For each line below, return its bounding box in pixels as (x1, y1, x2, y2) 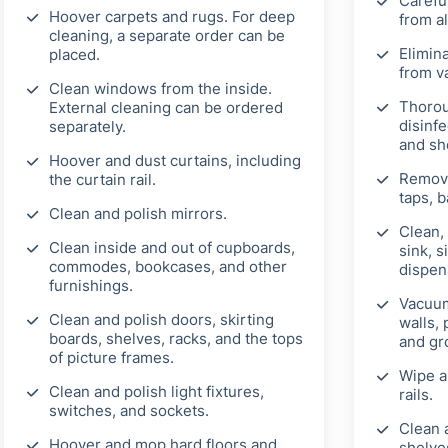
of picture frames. (49, 348, 174, 368)
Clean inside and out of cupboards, (49, 238, 295, 258)
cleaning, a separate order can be (49, 26, 285, 46)
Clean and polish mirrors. (49, 204, 227, 224)
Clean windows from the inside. (49, 79, 272, 99)
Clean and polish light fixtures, (49, 382, 264, 402)
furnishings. (49, 276, 133, 296)
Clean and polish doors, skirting (49, 310, 274, 330)
